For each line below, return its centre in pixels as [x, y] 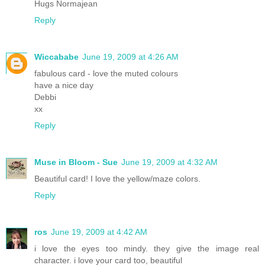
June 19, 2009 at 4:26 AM [130, 56]
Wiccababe [56, 56]
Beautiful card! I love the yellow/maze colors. [117, 178]
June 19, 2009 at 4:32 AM [169, 162]
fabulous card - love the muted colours [106, 73]
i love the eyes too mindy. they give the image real [147, 248]
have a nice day [64, 85]
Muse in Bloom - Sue [76, 162]
